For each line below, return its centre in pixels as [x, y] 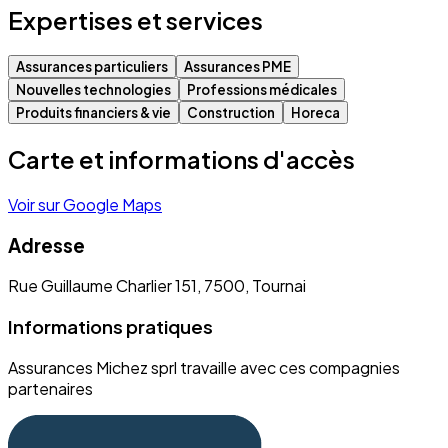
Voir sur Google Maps [85, 204]
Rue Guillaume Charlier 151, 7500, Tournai [157, 286]
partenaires [50, 388]
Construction [231, 113]
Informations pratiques [110, 327]
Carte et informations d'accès [181, 159]
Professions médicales [262, 90]
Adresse [46, 245]
